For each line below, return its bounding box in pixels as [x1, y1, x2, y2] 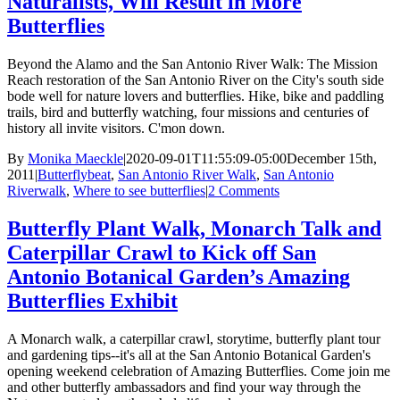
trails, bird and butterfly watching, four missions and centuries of [7, 104, 369, 120]
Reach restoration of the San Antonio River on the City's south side [7, 71, 384, 87]
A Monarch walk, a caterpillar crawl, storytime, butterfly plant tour [7, 330, 380, 346]
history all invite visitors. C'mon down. [7, 120, 225, 136]
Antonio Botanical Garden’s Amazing [7, 264, 350, 288]
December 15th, [287, 150, 377, 166]
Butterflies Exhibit [7, 288, 178, 312]
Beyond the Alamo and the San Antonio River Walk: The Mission [7, 55, 378, 71]
